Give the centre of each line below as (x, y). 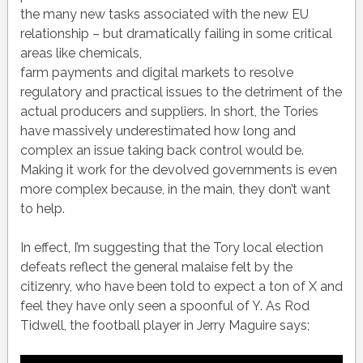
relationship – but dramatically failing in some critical (176, 34)
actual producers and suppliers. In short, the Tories (169, 112)
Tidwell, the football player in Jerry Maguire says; (164, 326)
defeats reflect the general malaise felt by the (156, 267)
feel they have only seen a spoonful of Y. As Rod (164, 306)
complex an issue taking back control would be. (162, 151)
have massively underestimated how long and (158, 131)
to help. (42, 209)
